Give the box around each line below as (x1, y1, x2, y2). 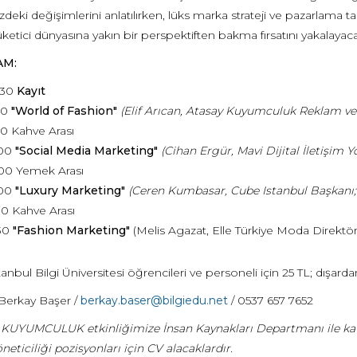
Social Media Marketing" (18, 143, 158, 158)
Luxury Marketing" (18, 183, 125, 198)
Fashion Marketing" (16, 223, 130, 237)
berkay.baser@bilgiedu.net (80, 293, 228, 308)
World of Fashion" (14, 104, 117, 118)
